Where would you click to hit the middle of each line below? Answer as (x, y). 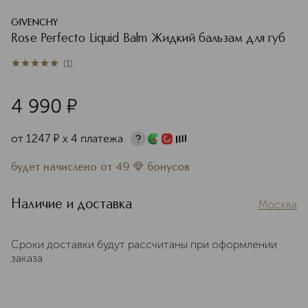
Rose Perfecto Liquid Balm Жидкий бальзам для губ (148, 38)
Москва (278, 205)
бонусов (168, 168)
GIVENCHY (35, 23)
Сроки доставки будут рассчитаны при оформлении (144, 244)
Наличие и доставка (72, 205)
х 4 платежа (93, 139)
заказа (27, 258)
